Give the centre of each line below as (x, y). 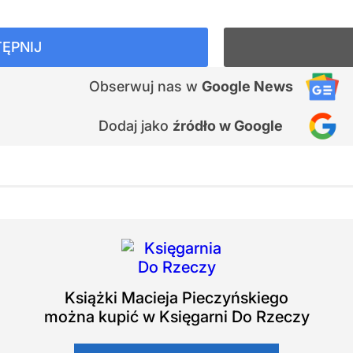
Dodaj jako (136, 126)
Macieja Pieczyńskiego (205, 298)
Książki (93, 298)
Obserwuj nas (137, 86)
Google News (247, 86)
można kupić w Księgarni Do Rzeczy (176, 317)
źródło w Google (228, 126)
